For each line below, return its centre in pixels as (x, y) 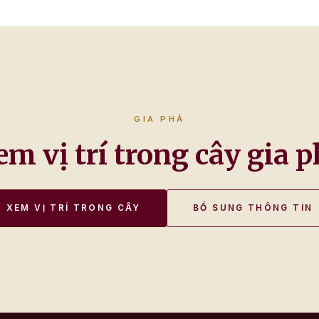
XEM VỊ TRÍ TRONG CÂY (73, 208)
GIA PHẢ (159, 119)
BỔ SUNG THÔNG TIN (253, 208)
